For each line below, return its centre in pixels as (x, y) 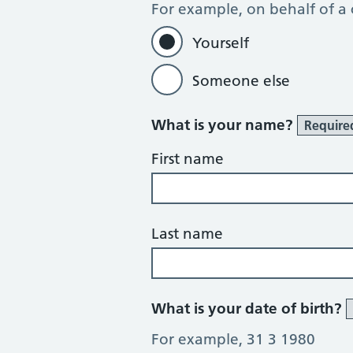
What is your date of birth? (249, 308)
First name (188, 159)
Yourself (221, 43)
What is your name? (224, 125)
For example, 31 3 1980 (233, 339)
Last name (187, 234)
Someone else (241, 81)
